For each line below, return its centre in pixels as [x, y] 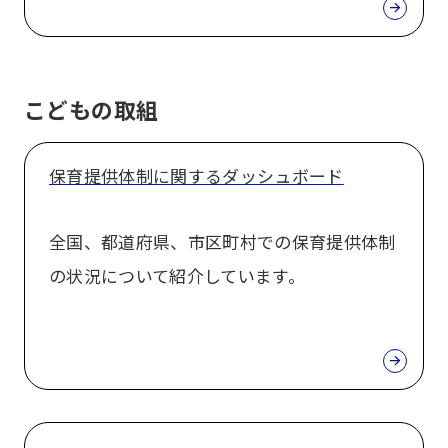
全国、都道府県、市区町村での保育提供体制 [222, 242]
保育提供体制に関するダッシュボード [196, 176]
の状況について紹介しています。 [177, 276]
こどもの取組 [91, 109]
